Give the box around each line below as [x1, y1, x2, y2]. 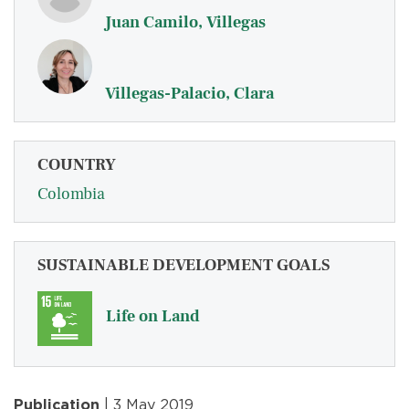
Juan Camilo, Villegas [105, 12, 266, 33]
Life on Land [106, 306, 200, 327]
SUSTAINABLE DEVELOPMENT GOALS [37, 255, 330, 276]
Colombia [37, 184, 105, 204]
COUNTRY [37, 154, 116, 175]
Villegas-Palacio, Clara [105, 83, 274, 104]
